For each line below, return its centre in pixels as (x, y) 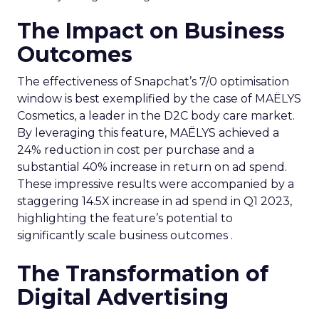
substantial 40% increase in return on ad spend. (152, 167)
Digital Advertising (123, 297)
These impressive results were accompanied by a (156, 184)
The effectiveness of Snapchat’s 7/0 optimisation (153, 81)
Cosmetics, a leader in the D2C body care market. (156, 115)
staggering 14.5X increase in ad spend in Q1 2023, (155, 201)
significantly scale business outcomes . (125, 235)
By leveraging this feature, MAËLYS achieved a (148, 132)
